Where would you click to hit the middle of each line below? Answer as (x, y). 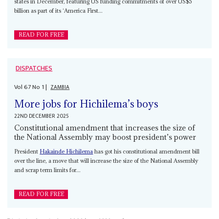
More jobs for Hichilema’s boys (87, 104)
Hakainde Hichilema (66, 151)
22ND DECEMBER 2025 (42, 116)
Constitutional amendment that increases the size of (105, 127)
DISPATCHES (34, 69)
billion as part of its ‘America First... (59, 11)
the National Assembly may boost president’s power (105, 137)
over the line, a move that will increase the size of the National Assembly (107, 160)
